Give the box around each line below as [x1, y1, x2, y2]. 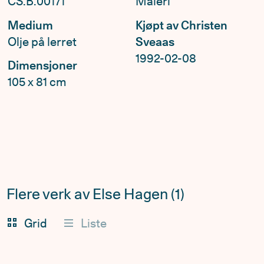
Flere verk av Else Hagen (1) [6, 183, 184, 205]
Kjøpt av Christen [136, 16, 228, 34]
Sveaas [136, 33, 175, 50]
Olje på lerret [7, 33, 77, 50]
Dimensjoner [7, 57, 77, 74]
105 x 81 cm [7, 74, 67, 91]
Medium [7, 16, 53, 34]
